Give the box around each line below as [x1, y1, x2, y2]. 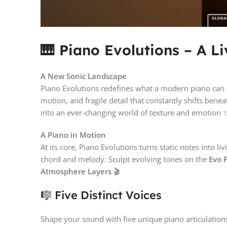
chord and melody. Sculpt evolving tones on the [41, 154, 209, 165]
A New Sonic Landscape [41, 71, 127, 82]
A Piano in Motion [41, 130, 106, 140]
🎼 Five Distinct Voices [41, 188, 162, 203]
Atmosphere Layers [41, 166, 111, 177]
